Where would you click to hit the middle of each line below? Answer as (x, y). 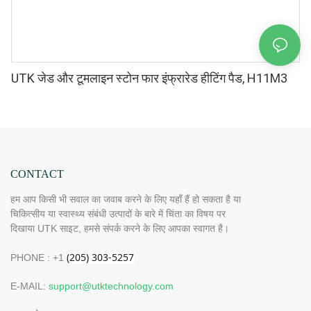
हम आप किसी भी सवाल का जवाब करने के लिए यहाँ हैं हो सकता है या (126, 200)
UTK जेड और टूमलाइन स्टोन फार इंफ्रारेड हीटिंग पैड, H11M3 (149, 78)
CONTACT (37, 174)
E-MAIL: (30, 286)
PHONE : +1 (39, 258)
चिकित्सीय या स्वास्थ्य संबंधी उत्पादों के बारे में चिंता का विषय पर (118, 214)
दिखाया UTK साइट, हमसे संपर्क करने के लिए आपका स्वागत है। (120, 229)
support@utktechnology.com (111, 286)
